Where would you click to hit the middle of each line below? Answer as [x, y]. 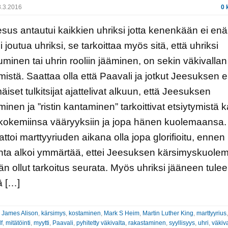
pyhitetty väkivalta [101, 223]
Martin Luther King [168, 213]
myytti [41, 223]
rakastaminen [147, 223]
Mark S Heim [121, 213]
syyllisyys [182, 223]
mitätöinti [18, 223]
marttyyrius [211, 213]
